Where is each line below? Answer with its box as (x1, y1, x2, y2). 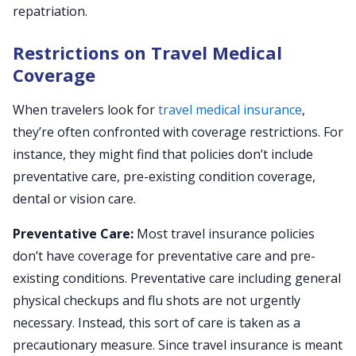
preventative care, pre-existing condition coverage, (13, 168, 315, 185)
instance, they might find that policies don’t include (13, 145, 313, 163)
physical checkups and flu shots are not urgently (13, 292, 300, 309)
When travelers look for (13, 101, 158, 118)
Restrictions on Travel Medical (13, 41, 282, 64)
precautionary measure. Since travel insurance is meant (13, 336, 342, 354)
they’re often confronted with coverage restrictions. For (13, 123, 343, 141)
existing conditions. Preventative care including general (13, 269, 341, 287)
